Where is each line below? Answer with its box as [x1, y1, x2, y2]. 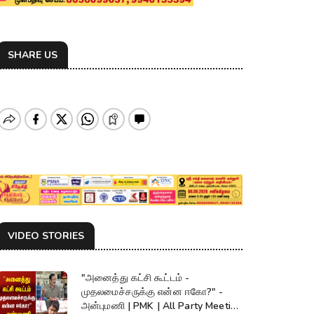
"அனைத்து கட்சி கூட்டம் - [81, 271, 190, 285]
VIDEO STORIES [8, 229, 84, 243]
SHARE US [8, 48, 57, 62]
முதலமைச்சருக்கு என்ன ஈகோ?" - [81, 285, 224, 299]
